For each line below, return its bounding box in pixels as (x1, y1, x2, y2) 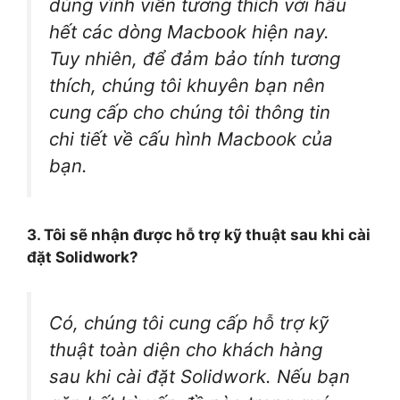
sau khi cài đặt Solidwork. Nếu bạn (49, 364, 350, 387)
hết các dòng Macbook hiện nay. (49, 20, 329, 43)
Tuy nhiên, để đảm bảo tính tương (49, 46, 340, 70)
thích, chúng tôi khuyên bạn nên (49, 73, 325, 96)
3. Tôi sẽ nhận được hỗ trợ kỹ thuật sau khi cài (27, 226, 371, 245)
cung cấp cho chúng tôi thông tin (49, 100, 330, 123)
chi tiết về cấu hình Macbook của (49, 127, 333, 150)
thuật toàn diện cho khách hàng (49, 337, 322, 361)
